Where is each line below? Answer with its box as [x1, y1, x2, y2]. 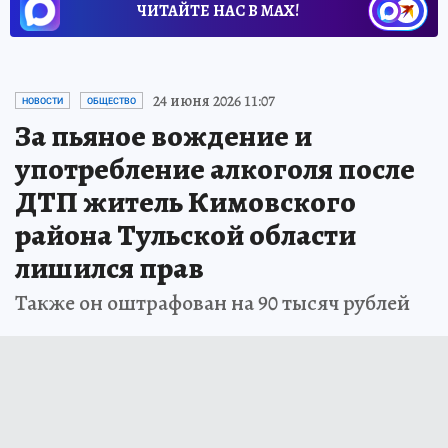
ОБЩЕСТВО [87, 95, 136, 106]
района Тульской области [15, 214, 356, 255]
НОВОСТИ [22, 95, 63, 106]
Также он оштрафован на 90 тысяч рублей [15, 287, 410, 318]
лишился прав [15, 247, 204, 288]
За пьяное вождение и [15, 115, 312, 156]
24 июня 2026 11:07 [153, 89, 275, 112]
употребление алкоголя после [15, 148, 415, 189]
